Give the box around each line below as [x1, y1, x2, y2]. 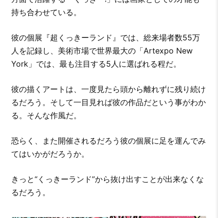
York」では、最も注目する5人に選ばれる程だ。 [11, 58, 181, 69]
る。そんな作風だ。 [11, 110, 81, 120]
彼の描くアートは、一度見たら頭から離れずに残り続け [11, 84, 206, 94]
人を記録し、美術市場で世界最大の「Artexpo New [11, 45, 193, 55]
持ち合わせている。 [11, 7, 81, 17]
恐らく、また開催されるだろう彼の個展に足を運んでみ [11, 135, 206, 145]
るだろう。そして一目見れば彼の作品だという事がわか [11, 97, 206, 107]
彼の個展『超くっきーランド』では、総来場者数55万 [11, 32, 200, 42]
